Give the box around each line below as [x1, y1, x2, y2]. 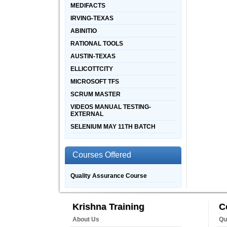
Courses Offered [72, 150, 131, 159]
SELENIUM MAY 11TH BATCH [70, 123, 156, 130]
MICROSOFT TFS [70, 78, 119, 85]
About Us [72, 216, 99, 223]
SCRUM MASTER [70, 91, 121, 98]
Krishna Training [72, 202, 144, 212]
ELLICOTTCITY [70, 65, 113, 72]
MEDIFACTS [70, 2, 105, 9]
